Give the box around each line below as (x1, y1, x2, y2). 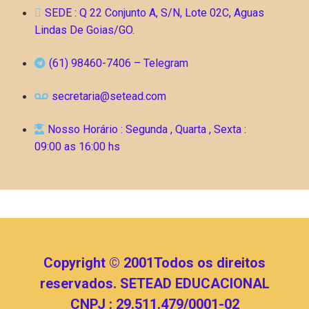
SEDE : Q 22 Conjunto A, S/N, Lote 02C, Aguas (45, 6, 264, 20)
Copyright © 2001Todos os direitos (43, 255, 266, 272)
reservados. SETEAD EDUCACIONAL (39, 275, 270, 292)
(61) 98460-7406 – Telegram (49, 57, 188, 70)
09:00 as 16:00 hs (34, 140, 120, 154)
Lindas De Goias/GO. (34, 23, 134, 37)
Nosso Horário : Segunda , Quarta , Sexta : (48, 123, 246, 137)
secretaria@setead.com (52, 90, 166, 103)
